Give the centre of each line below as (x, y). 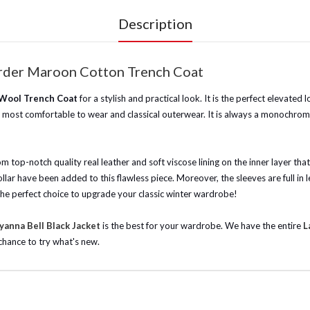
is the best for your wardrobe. (163, 226)
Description (155, 24)
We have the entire (264, 226)
